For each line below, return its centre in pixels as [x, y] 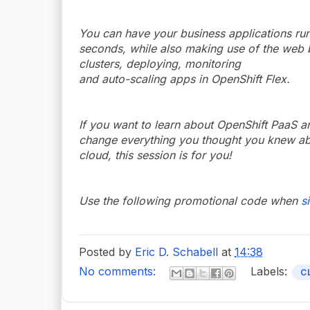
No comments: [119, 272]
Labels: [271, 272]
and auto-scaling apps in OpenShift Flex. [184, 79]
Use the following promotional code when [190, 200]
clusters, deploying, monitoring [160, 63]
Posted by [107, 252]
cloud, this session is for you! [155, 155]
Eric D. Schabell [176, 252]
